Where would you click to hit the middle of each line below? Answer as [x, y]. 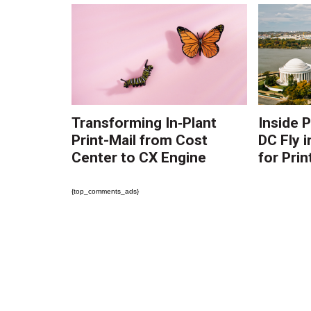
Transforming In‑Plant [144, 123]
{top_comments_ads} [106, 192]
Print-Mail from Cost [140, 140]
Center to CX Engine [139, 157]
